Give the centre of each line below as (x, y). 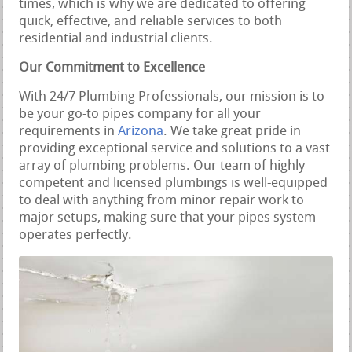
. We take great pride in (233, 131)
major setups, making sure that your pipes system (168, 218)
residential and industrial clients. (116, 38)
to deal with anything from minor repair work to (162, 200)
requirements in (69, 131)
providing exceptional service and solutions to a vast (175, 148)
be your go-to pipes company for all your (140, 114)
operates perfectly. (76, 235)
